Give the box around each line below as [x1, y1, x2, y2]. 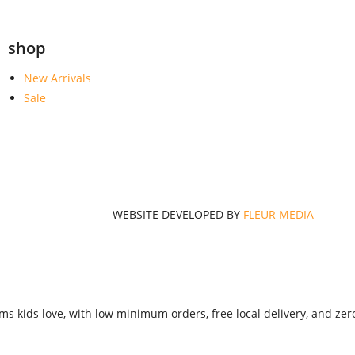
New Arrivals [23, 70, 91, 86]
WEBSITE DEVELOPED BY [113, 206, 243, 222]
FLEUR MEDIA [243, 206, 314, 222]
